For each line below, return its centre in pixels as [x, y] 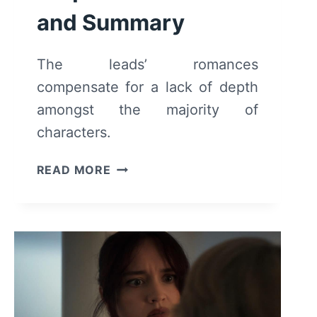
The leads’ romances [147, 64]
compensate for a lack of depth [147, 87]
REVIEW [134, 218]
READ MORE [74, 169]
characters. [74, 132]
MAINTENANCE [156, 165]
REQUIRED [142, 183]
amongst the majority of [147, 109]
